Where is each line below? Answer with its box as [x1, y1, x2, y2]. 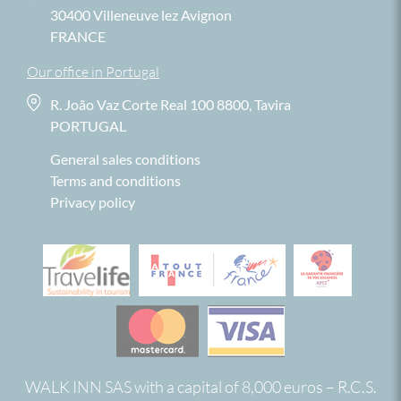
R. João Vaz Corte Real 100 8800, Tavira [50, 95, 291, 113]
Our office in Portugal [27, 62, 159, 81]
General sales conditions [50, 149, 200, 167]
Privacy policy [50, 192, 135, 210]
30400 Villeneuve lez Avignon [50, 5, 232, 23]
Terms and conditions [50, 171, 181, 189]
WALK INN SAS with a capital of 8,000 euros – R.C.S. [24, 376, 377, 397]
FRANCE [50, 27, 106, 45]
